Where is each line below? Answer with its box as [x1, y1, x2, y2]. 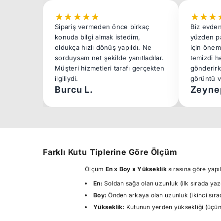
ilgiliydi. [55, 74, 78, 82]
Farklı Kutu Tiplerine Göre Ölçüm [43, 147, 178, 157]
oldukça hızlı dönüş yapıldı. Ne [55, 43, 152, 51]
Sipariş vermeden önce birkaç [55, 23, 149, 31]
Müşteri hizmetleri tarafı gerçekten [55, 64, 165, 72]
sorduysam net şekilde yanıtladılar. [55, 54, 164, 62]
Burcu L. [55, 84, 94, 95]
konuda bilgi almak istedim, [55, 33, 141, 41]
